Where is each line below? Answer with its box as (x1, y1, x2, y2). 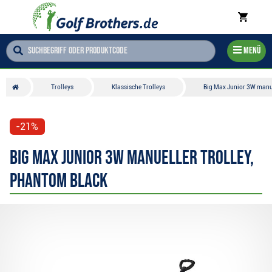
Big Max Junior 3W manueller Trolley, (10, 146, 254, 171)
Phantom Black (10, 169, 107, 194)
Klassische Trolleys (111, 84, 165, 90)
